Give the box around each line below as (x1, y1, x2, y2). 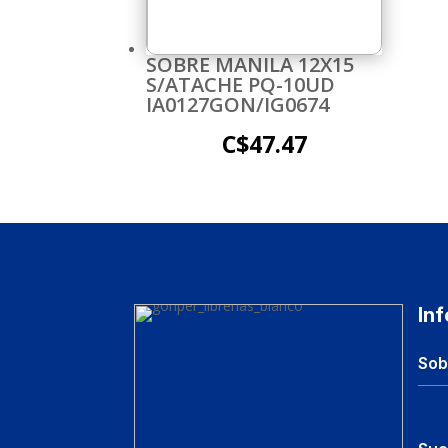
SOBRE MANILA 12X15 (146, 50, 354, 78)
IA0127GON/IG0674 (146, 90, 329, 118)
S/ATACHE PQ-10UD (146, 70, 335, 98)
